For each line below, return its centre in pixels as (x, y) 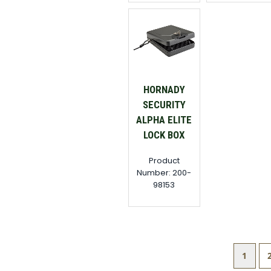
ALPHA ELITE (164, 119)
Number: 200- (164, 172)
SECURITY (164, 104)
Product (164, 160)
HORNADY (164, 89)
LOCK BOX (164, 135)
